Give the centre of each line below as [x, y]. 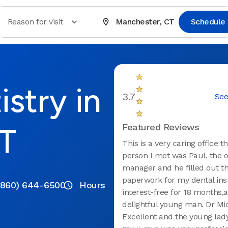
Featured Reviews [161, 127]
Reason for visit [35, 22]
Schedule [208, 22]
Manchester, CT [145, 22]
